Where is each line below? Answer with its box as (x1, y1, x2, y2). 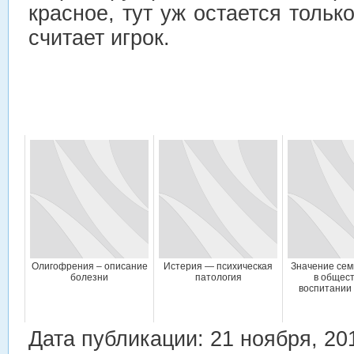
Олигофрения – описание (31, 261, 148, 272)
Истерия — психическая (164, 261, 273, 272)
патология (194, 272, 242, 283)
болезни (70, 272, 108, 283)
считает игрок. (28, 25, 170, 50)
